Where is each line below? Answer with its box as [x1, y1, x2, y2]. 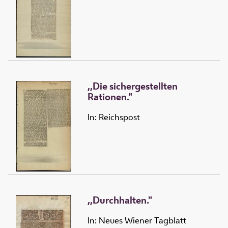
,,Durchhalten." [88, 193, 152, 207]
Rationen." [88, 90, 132, 103]
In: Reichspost [88, 111, 140, 123]
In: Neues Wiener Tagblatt [88, 215, 186, 226]
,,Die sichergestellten [88, 79, 178, 93]
